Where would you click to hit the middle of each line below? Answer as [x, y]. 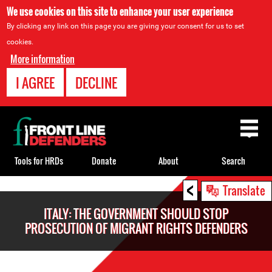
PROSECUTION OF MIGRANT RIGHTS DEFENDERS [136, 228]
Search [233, 160]
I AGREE [36, 83]
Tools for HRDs [39, 160]
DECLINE [97, 83]
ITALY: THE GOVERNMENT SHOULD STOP [136, 214]
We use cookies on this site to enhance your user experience [120, 12]
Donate [104, 160]
